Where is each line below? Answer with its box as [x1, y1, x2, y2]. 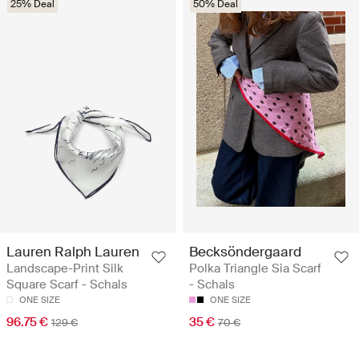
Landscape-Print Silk [6, 260, 123, 276]
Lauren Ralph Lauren [6, 242, 139, 260]
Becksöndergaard [189, 242, 301, 260]
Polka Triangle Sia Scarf [189, 260, 321, 276]
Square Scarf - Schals [6, 276, 127, 292]
